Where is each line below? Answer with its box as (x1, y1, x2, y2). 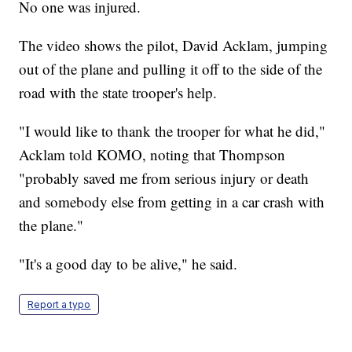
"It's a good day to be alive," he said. (19, 254, 238, 274)
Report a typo (27, 299, 91, 311)
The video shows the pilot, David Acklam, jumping (19, 35, 328, 56)
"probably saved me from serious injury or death (19, 168, 310, 189)
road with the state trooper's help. (19, 82, 218, 103)
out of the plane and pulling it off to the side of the (19, 59, 323, 79)
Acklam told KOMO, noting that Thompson (19, 145, 286, 165)
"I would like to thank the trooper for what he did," (19, 121, 326, 141)
